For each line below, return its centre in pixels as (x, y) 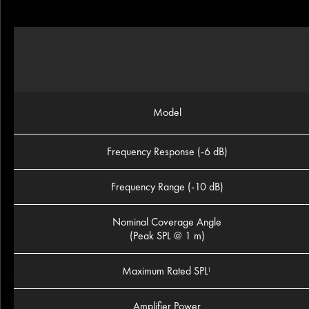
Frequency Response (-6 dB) (167, 152)
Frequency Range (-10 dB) (167, 187)
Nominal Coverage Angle (167, 222)
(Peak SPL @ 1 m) (167, 236)
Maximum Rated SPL (165, 271)
